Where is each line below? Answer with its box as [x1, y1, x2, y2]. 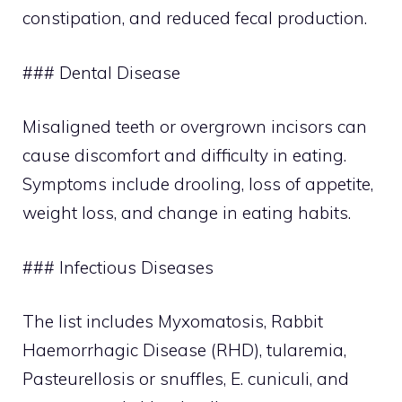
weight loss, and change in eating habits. [22, 202, 351, 223]
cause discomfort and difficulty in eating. [22, 144, 346, 166]
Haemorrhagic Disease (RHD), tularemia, [22, 339, 346, 361]
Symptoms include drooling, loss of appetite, [22, 173, 373, 195]
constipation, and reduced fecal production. [22, 7, 367, 29]
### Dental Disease [22, 61, 180, 83]
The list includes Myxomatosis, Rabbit [22, 310, 323, 332]
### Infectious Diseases [22, 256, 214, 278]
